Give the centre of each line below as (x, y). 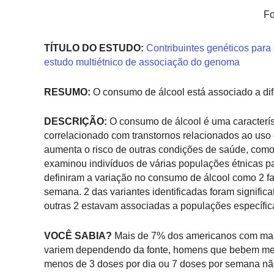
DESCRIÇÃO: (76, 122)
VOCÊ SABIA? (78, 236)
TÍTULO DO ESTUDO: (94, 48)
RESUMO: (67, 92)
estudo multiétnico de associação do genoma (142, 62)
